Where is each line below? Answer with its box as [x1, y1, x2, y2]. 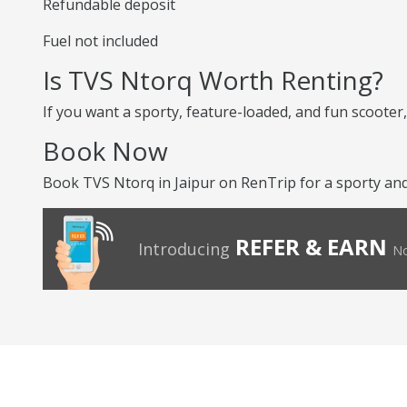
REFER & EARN [235, 232, 387, 262]
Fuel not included [43, 31, 158, 51]
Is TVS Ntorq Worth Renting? [43, 63, 383, 97]
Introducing [138, 238, 230, 260]
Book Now [43, 134, 168, 168]
